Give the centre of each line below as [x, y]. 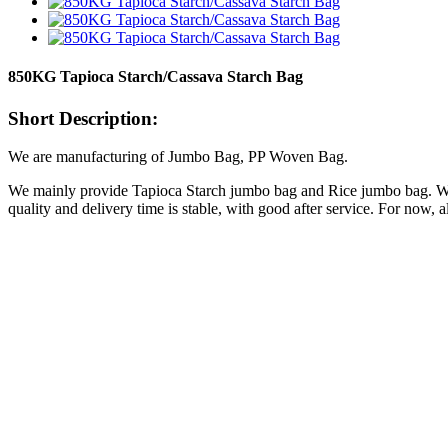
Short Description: [83, 118]
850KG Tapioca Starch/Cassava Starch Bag [155, 77]
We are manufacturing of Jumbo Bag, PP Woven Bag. [178, 157]
